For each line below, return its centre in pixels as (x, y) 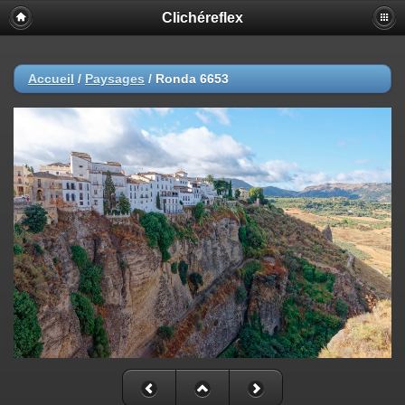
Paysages (115, 79)
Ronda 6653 (192, 79)
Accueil (51, 79)
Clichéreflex (202, 18)
